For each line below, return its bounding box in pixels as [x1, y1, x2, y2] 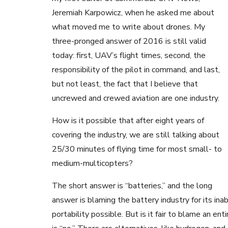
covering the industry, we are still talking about [52, 129, 219, 140]
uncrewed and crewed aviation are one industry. [52, 92, 219, 104]
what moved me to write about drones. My [52, 21, 205, 33]
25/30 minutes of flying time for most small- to [52, 143, 222, 155]
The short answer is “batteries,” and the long [52, 180, 212, 191]
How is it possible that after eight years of [52, 115, 204, 126]
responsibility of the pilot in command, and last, [52, 64, 220, 75]
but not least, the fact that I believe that [52, 78, 198, 90]
